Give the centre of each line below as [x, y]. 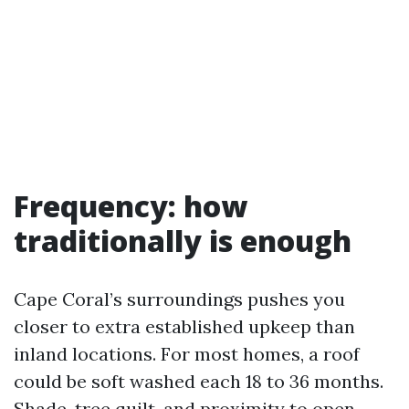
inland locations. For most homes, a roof [187, 354]
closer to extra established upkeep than [184, 326]
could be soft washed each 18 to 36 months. [199, 381]
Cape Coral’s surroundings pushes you [179, 299]
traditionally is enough [183, 241]
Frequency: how [131, 206]
